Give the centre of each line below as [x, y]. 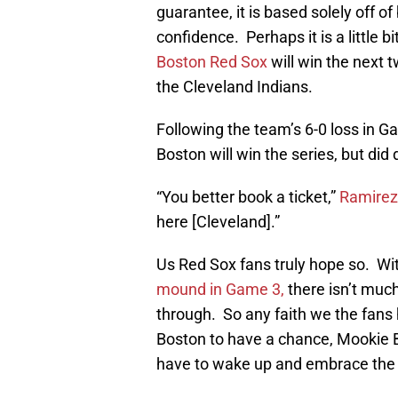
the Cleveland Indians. [235, 87]
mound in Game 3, [220, 290]
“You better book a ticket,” [248, 197]
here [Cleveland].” [218, 222]
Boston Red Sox [212, 62]
